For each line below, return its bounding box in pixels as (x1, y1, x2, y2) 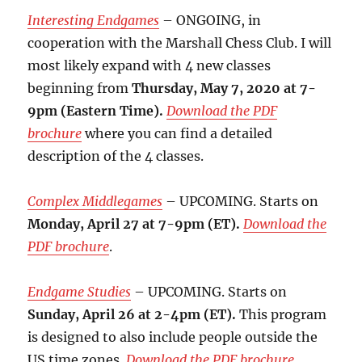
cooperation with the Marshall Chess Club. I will (27, 35, 332, 52)
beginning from (27, 80, 133, 97)
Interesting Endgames (27, 12, 160, 29)
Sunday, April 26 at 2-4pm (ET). (27, 306, 237, 323)
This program (236, 306, 327, 323)
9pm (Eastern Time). (27, 103, 164, 120)
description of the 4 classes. (27, 148, 204, 165)
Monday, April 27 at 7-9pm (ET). (27, 216, 241, 233)
